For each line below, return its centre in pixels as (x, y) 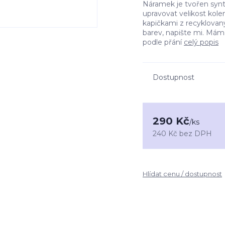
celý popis (201, 42)
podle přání (163, 42)
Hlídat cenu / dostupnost (182, 174)
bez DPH (196, 134)
